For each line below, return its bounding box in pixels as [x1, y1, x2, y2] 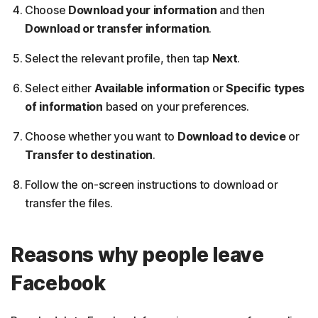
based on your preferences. [105, 99, 249, 114]
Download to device [177, 129, 286, 144]
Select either [25, 81, 94, 96]
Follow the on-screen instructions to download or [25, 177, 278, 192]
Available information [94, 81, 210, 96]
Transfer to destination [25, 148, 153, 163]
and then [216, 3, 265, 18]
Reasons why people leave [11, 243, 264, 268]
